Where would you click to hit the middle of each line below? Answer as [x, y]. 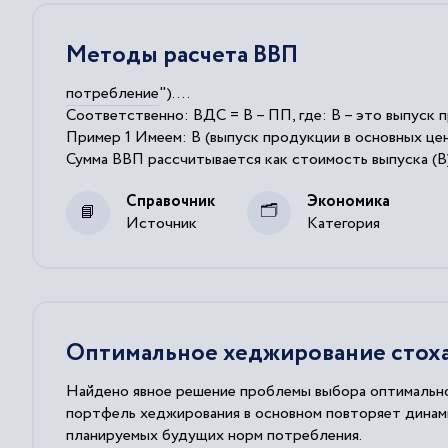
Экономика [348, 201]
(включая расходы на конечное [176, 181]
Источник [161, 223]
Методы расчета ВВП [182, 55]
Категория [343, 223]
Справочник [170, 201]
